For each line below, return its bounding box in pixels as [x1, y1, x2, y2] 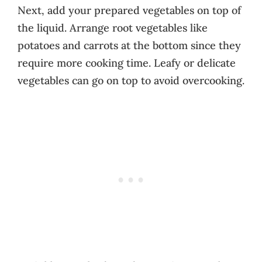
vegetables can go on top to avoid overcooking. [18, 73, 244, 87]
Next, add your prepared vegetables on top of [18, 3, 241, 17]
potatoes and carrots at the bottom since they [18, 38, 241, 52]
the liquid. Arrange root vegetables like [18, 20, 208, 35]
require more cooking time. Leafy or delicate [18, 56, 236, 70]
